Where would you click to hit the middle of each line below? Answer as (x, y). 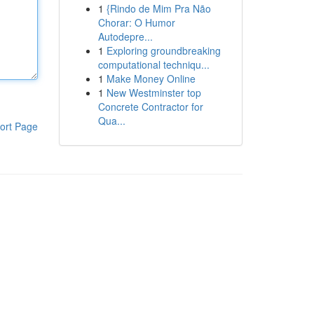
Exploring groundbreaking (163, 50)
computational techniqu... (153, 64)
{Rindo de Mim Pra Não (158, 8)
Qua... (111, 121)
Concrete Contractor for (150, 107)
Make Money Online (151, 78)
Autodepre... (125, 36)
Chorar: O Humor (136, 22)
